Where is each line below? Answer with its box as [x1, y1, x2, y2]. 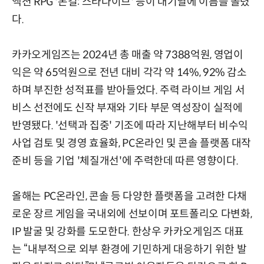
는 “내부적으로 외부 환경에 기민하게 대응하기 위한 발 [12, 243, 247, 256]
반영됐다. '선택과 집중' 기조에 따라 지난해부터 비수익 [12, 119, 248, 133]
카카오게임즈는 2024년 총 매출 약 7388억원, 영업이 [12, 48, 243, 62]
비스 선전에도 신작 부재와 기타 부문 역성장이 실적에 [12, 101, 243, 115]
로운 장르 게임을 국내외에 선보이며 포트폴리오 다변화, [12, 207, 252, 221]
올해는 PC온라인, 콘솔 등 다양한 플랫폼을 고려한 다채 [12, 190, 247, 203]
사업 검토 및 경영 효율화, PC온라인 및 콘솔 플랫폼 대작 [12, 137, 252, 150]
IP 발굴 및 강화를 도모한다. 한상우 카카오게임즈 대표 [12, 225, 244, 239]
